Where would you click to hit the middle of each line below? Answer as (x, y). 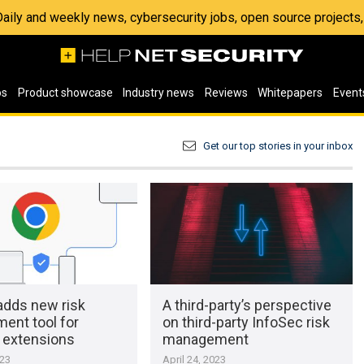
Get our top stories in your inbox (278, 145)
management (205, 339)
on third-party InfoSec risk (246, 322)
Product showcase (65, 93)
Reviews (226, 93)
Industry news (159, 93)
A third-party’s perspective (247, 305)
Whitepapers (290, 93)
